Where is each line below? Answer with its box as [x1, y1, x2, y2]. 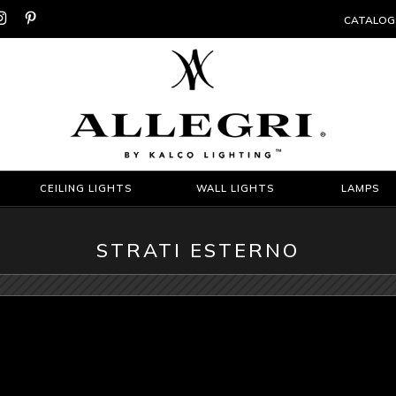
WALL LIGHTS [195, 181, 274, 194]
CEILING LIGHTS [40, 181, 133, 194]
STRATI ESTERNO [96, 237, 300, 263]
